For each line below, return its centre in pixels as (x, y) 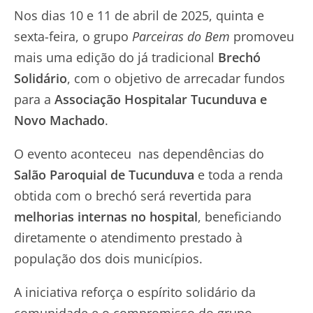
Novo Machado (59, 120)
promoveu (262, 36)
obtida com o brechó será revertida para (133, 195)
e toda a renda (239, 174)
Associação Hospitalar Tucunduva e (161, 99)
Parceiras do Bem (181, 36)
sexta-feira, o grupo (73, 36)
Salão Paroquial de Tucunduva (104, 174)
